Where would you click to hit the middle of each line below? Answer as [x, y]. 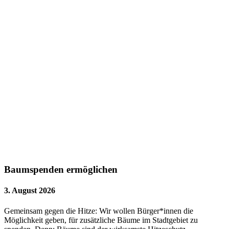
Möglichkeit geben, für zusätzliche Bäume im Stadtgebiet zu [101, 220]
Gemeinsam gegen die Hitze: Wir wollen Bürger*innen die [99, 211]
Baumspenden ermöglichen [61, 170]
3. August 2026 [30, 191]
